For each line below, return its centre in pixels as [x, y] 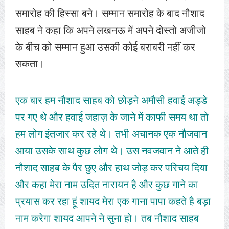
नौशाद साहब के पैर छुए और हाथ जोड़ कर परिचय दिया [111, 168]
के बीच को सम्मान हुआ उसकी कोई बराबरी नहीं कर [105, 47]
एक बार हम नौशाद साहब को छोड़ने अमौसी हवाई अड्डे [111, 100]
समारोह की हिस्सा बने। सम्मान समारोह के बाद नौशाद [110, 13]
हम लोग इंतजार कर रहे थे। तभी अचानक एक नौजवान [111, 134]
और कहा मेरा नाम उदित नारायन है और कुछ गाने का [107, 185]
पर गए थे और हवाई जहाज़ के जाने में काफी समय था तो [112, 117]
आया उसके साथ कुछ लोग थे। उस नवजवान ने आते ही [112, 151]
